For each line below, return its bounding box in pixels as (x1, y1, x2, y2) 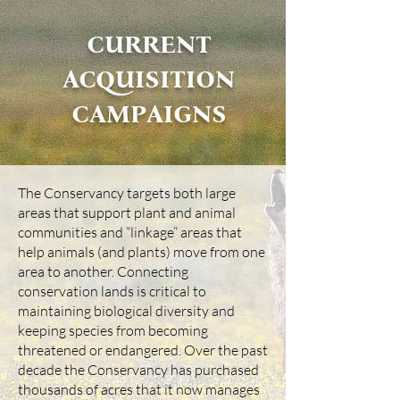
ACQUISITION (62, 64, 235, 95)
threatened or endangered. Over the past (18, 341, 268, 359)
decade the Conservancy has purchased (18, 361, 259, 379)
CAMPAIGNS (71, 99, 227, 129)
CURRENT (86, 29, 212, 60)
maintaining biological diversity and (18, 302, 235, 320)
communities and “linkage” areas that (18, 223, 242, 241)
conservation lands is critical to (18, 282, 206, 300)
